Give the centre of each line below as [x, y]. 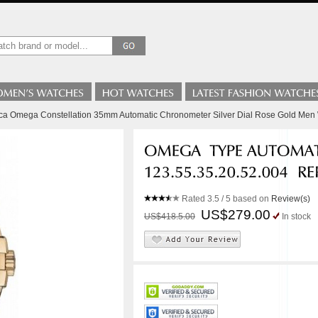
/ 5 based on [245, 199]
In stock [296, 216]
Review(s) [291, 199]
